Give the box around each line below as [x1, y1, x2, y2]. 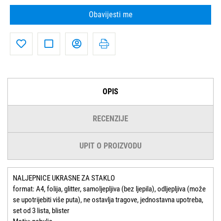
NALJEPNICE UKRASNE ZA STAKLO [13, 173, 115, 183]
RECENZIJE [93, 113, 128, 123]
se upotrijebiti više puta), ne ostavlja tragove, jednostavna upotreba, [13, 195, 203, 204]
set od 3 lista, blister [13, 206, 70, 215]
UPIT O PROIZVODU [79, 141, 142, 150]
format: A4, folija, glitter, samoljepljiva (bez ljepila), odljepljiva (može [13, 184, 206, 193]
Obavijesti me [88, 9, 133, 19]
